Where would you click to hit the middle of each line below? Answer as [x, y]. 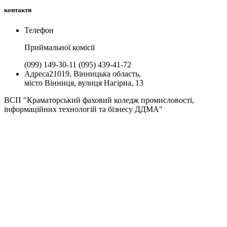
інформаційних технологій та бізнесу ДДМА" [83, 109]
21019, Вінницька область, [95, 73]
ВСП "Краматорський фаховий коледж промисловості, [99, 100]
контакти [18, 10]
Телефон [39, 30]
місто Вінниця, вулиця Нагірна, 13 [84, 83]
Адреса [37, 73]
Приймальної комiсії [60, 47]
